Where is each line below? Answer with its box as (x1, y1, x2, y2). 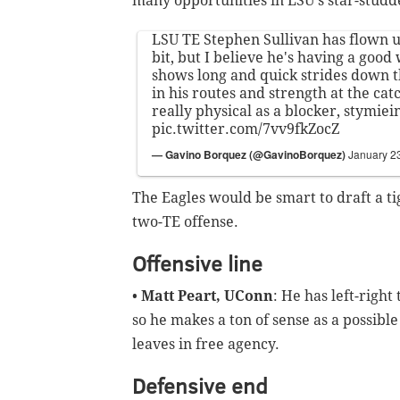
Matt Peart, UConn (141, 287, 273, 305)
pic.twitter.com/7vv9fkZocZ (152, 121, 339, 138)
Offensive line (132, 248, 262, 279)
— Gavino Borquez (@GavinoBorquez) (152, 146, 348, 163)
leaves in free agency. (132, 336, 283, 354)
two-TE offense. (132, 213, 242, 231)
